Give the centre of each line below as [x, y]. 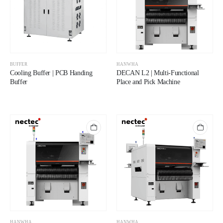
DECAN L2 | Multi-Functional [158, 73]
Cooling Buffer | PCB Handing [51, 73]
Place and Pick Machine [148, 82]
